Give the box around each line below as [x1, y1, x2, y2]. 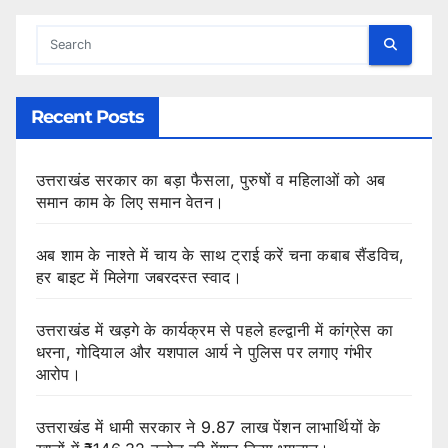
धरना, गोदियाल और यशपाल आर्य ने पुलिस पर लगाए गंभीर [36, 341, 373, 362]
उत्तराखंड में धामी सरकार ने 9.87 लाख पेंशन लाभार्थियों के [36, 416, 381, 437]
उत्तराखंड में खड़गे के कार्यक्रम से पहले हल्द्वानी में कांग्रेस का [36, 319, 393, 340]
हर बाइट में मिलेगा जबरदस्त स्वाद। [36, 266, 242, 287]
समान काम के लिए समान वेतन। [36, 191, 224, 212]
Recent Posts [31, 105, 145, 128]
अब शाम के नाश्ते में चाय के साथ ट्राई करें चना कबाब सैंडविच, [36, 244, 405, 265]
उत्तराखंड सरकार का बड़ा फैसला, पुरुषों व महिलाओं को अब [36, 169, 386, 190]
